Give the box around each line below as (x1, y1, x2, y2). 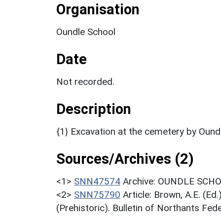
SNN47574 (74, 175, 120, 187)
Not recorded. (56, 75, 114, 87)
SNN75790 (74, 188, 120, 200)
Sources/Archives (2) (56, 150, 194, 167)
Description (56, 100, 131, 117)
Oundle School (56, 26, 115, 37)
